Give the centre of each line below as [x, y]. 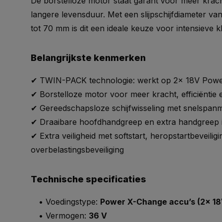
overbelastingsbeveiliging [77, 150]
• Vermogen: [60, 216]
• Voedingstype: [65, 202]
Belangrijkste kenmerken [88, 58]
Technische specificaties [88, 179]
